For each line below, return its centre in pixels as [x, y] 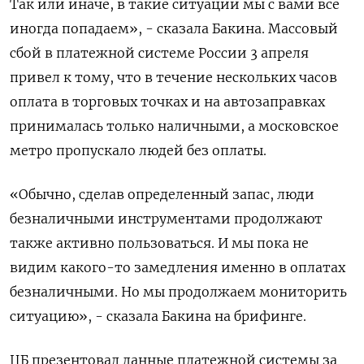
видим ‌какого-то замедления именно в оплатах [178, 267]
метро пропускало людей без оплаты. [138, 150]
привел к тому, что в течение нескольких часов [173, 77]
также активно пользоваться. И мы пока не [159, 243]
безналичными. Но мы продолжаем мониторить [178, 292]
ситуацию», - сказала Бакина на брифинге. [158, 316]
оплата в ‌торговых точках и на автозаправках [167, 102]
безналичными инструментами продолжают [166, 219]
